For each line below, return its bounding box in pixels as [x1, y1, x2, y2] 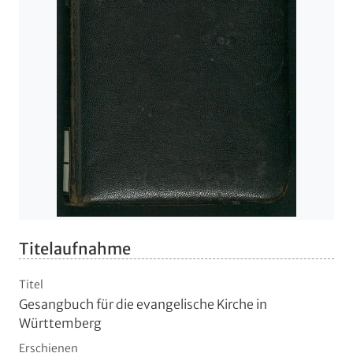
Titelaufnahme [19, 239, 131, 259]
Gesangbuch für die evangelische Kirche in [19, 296, 267, 313]
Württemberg [19, 315, 102, 332]
